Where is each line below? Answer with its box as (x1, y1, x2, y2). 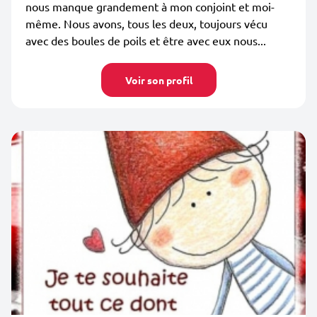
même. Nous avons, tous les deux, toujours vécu (25, 16, 267, 30)
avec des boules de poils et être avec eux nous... (25, 33, 266, 47)
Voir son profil (125, 74, 192, 86)
